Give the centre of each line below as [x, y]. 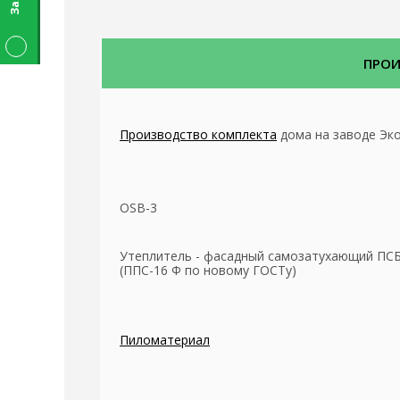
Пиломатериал [165, 340]
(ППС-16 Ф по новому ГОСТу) [208, 271]
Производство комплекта [198, 135]
